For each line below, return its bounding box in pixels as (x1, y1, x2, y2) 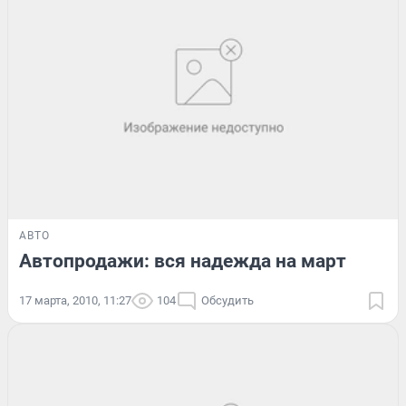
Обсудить (201, 294, 254, 308)
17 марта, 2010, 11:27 (19, 294, 131, 308)
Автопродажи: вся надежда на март (19, 250, 346, 273)
